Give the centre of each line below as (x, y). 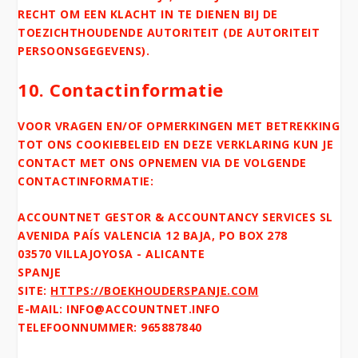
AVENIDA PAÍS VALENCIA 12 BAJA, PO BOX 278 (153, 236)
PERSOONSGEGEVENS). (84, 51)
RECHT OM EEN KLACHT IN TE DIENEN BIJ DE (148, 14)
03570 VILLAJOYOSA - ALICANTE (111, 254)
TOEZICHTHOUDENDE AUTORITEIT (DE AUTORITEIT (169, 33)
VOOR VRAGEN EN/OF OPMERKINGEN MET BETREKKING (179, 125)
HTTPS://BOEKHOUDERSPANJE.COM (155, 291)
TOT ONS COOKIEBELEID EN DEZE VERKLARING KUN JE (176, 144)
